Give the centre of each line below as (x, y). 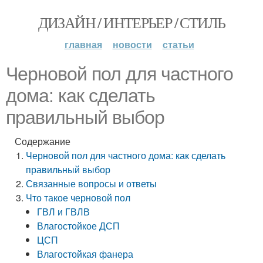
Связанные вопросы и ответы (92, 183)
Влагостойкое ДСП (79, 226)
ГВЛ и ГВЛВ (64, 212)
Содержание (43, 141)
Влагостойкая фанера (85, 254)
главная (83, 44)
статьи (178, 44)
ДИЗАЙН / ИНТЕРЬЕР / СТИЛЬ (131, 22)
